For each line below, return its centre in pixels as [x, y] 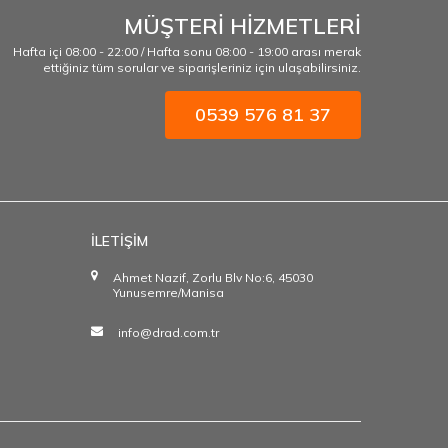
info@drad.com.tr [168, 332]
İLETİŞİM [119, 240]
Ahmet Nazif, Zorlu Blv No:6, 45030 [213, 277]
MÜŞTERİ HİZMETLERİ [242, 25]
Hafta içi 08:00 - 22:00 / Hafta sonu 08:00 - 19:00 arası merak [187, 51]
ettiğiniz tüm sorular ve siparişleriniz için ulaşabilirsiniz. [202, 67]
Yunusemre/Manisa [168, 292]
